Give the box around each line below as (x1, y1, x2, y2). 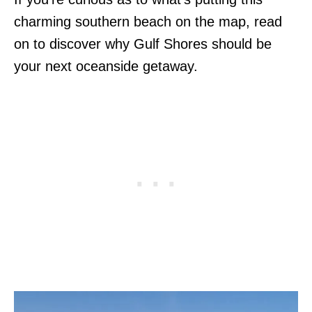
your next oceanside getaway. (14, 58, 198, 74)
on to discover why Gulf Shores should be (14, 36, 272, 52)
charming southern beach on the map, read (14, 13, 282, 29)
